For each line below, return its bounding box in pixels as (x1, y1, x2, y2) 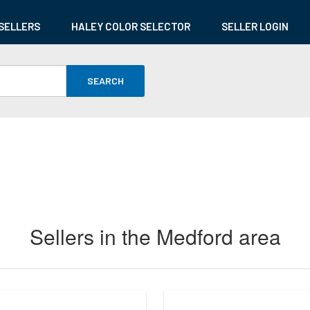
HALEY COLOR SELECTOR (71, 19, 190, 33)
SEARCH (87, 75, 124, 87)
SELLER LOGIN (221, 19, 289, 33)
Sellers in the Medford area (29, 221, 281, 252)
